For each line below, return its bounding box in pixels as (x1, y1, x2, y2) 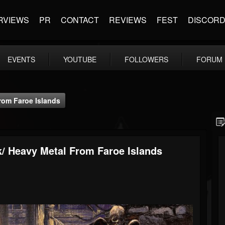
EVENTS (8, 54, 35, 64)
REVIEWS (109, 14, 147, 26)
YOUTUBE (63, 54, 96, 64)
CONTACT (61, 14, 99, 26)
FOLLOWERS (125, 54, 168, 64)
